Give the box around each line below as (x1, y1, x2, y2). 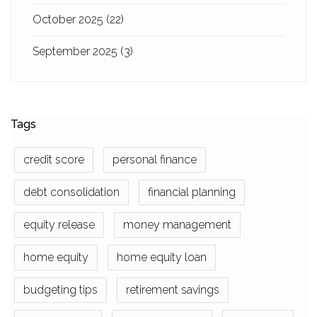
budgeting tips (23, 283, 98, 296)
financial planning (148, 185, 236, 199)
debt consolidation (23, 185, 120, 199)
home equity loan (117, 250, 207, 264)
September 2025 (33, 45, 120, 58)
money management (123, 218, 231, 231)
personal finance (113, 153, 197, 166)
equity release (23, 218, 95, 231)
